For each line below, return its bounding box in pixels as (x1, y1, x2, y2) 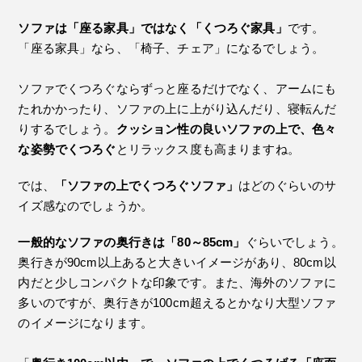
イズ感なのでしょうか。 (18, 199, 154, 213)
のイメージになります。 (18, 316, 154, 330)
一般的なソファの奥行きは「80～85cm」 (18, 235, 246, 249)
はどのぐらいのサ (238, 179, 337, 192)
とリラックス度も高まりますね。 (116, 142, 300, 156)
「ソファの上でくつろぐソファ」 (54, 179, 239, 192)
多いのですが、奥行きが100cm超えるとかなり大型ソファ (18, 296, 337, 309)
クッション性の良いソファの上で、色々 (116, 122, 337, 136)
